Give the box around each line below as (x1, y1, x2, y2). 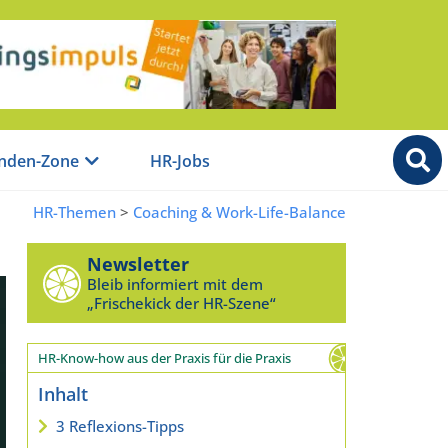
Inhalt (37, 381, 88, 406)
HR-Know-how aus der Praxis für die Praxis (37, 348, 291, 367)
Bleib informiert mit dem (86, 273, 263, 294)
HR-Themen (33, 201, 116, 222)
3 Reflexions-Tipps (55, 415, 184, 436)
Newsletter (86, 251, 189, 276)
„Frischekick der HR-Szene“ (86, 292, 276, 313)
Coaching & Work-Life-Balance (133, 201, 346, 222)
